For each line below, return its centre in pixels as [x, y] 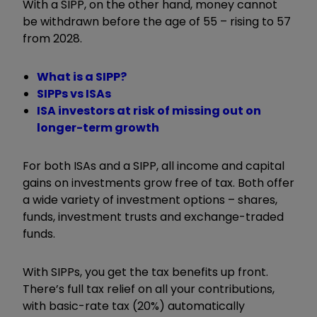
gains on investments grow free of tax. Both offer [158, 183]
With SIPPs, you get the [86, 272]
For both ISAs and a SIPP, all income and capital [154, 166]
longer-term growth [98, 127]
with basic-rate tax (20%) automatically [134, 306]
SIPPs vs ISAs [74, 93]
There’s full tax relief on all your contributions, [149, 289]
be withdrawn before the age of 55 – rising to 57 [157, 21]
